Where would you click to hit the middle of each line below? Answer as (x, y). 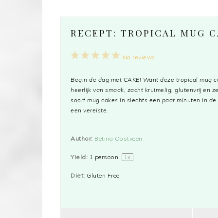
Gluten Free (103, 176)
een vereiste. (90, 110)
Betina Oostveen (118, 139)
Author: (82, 139)
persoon (107, 157)
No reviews (139, 57)
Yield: (79, 157)
